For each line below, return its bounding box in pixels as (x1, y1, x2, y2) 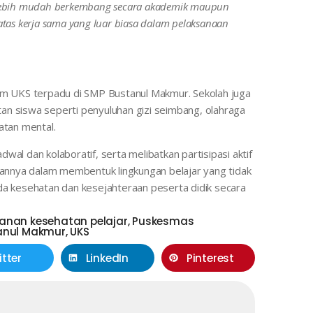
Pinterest (186, 250, 234, 265)
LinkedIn (85, 250, 129, 265)
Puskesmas (132, 214, 194, 228)
